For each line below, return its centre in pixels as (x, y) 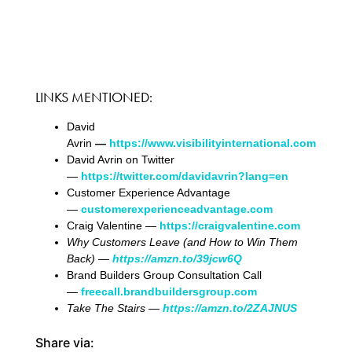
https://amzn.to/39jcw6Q (177, 258)
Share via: (64, 342)
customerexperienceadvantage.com (176, 209)
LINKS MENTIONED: (93, 97)
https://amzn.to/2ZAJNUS (229, 308)
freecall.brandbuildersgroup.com (169, 291)
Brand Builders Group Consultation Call (164, 275)
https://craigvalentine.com (229, 225)
